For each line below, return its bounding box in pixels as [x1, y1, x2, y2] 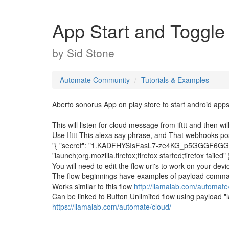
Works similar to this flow [52, 181, 134, 191]
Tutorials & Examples [141, 75, 209, 85]
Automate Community [60, 75, 130, 85]
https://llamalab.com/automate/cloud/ [52, 201, 171, 212]
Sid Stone [67, 45, 114, 60]
